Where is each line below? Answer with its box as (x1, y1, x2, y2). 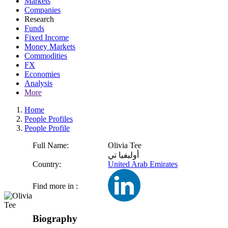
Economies (24, 70, 60, 78)
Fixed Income (24, 33, 69, 42)
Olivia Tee (108, 141, 141, 150)
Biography (33, 213, 77, 224)
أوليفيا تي (108, 151, 139, 159)
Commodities (24, 51, 67, 60)
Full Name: (33, 141, 69, 150)
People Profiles (24, 115, 73, 123)
